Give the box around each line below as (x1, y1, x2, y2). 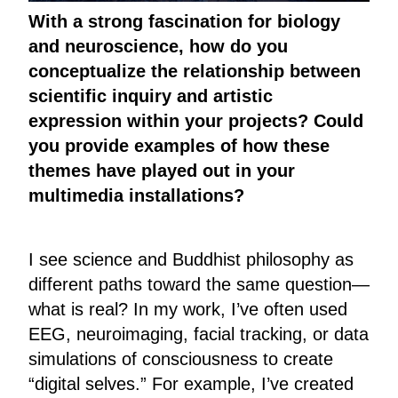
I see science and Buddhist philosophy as (28, 249, 354, 269)
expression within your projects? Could (28, 110, 363, 131)
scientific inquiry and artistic (28, 85, 273, 106)
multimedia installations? (28, 185, 244, 205)
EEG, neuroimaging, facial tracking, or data (28, 323, 369, 344)
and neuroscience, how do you (28, 36, 288, 56)
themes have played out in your (28, 160, 295, 180)
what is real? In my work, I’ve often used (28, 298, 347, 319)
